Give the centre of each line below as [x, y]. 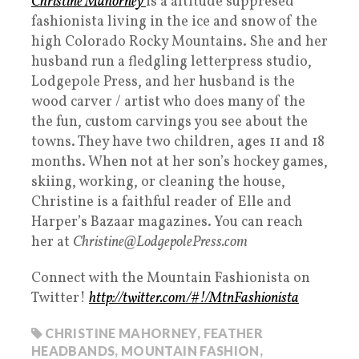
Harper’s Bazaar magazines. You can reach [167, 223]
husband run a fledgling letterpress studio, [171, 63]
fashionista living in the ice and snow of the [174, 22]
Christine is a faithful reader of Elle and [161, 203]
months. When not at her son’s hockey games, [179, 163]
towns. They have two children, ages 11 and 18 [178, 143]
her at [52, 243]
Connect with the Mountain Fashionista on [171, 279]
